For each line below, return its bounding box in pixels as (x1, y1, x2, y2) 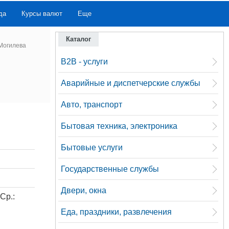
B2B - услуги (61, 57, 108, 66)
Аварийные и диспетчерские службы (61, 79, 200, 87)
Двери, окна (61, 186, 106, 195)
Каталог (66, 35, 91, 43)
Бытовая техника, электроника (61, 122, 177, 130)
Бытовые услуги (61, 143, 123, 152)
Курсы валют (21, 10, 62, 17)
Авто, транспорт (61, 100, 122, 109)
